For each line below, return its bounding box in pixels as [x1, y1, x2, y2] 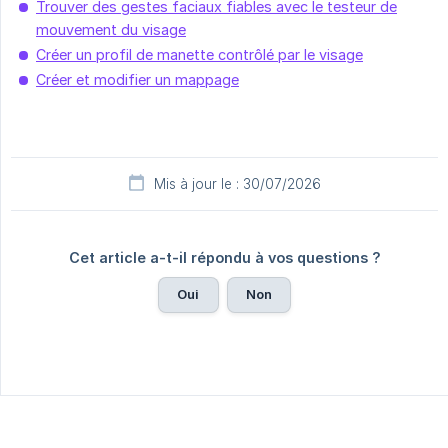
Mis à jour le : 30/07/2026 [153, 175, 321, 192]
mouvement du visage [36, 20, 186, 38]
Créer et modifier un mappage [36, 70, 239, 88]
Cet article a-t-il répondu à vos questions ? [68, 248, 381, 266]
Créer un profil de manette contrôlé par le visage [36, 45, 363, 63]
